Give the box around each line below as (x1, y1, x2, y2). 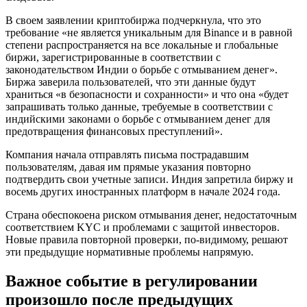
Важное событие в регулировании (5, 271, 258, 290)
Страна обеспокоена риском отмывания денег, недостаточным (5, 208, 297, 221)
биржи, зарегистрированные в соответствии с (5, 51, 221, 63)
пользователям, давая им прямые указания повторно (5, 160, 251, 173)
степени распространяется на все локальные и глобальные (5, 38, 278, 51)
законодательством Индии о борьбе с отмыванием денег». (5, 63, 278, 75)
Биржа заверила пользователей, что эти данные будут (5, 75, 256, 88)
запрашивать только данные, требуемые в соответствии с (5, 100, 273, 112)
